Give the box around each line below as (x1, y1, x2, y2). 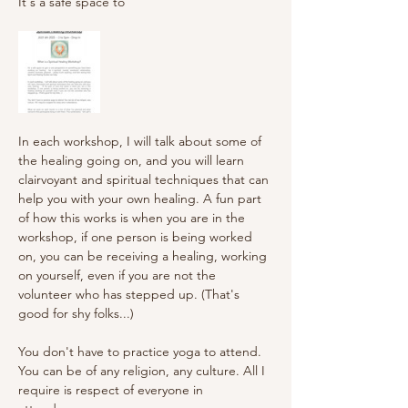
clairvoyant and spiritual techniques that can (18, 171, 272, 188)
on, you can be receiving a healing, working (18, 248, 270, 264)
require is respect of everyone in (18, 382, 207, 398)
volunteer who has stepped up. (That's (18, 286, 243, 302)
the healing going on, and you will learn (18, 152, 248, 168)
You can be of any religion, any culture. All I (18, 362, 269, 379)
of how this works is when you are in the (18, 209, 249, 226)
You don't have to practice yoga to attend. (18, 343, 265, 360)
